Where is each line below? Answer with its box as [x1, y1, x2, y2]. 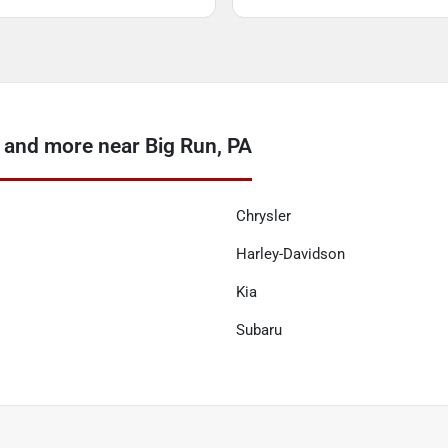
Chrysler [236, 207, 291, 225]
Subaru [236, 321, 282, 339]
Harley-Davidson [236, 245, 345, 263]
